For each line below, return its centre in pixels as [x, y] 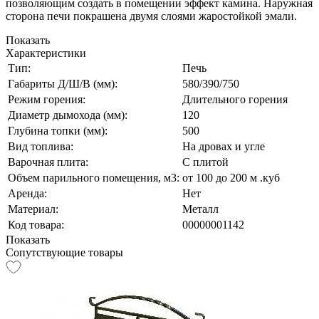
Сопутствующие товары [64, 252]
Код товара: [36, 224]
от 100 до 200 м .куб [231, 177]
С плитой [205, 162]
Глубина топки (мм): [58, 130]
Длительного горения [235, 99]
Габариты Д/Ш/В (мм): [63, 83]
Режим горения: [47, 99]
